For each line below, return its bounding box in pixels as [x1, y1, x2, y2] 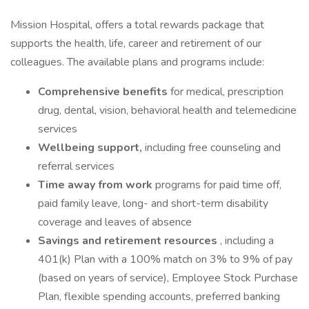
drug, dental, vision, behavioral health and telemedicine [38, 103, 297, 118]
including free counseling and [145, 140, 281, 155]
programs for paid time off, [155, 177, 281, 192]
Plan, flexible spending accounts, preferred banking [38, 289, 280, 304]
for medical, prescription [170, 84, 283, 99]
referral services [38, 159, 114, 174]
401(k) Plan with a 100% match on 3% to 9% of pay [38, 252, 292, 267]
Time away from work [38, 177, 155, 192]
